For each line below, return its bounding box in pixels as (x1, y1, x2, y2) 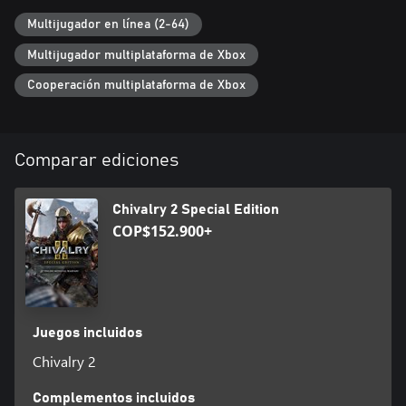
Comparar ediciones (14, 150, 179, 169)
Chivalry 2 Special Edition (112, 201, 279, 217)
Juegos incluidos (32, 324, 142, 340)
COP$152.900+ (112, 220, 212, 241)
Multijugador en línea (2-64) (27, 17, 189, 31)
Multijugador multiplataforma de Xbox (27, 48, 246, 62)
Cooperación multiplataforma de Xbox (27, 79, 246, 92)
